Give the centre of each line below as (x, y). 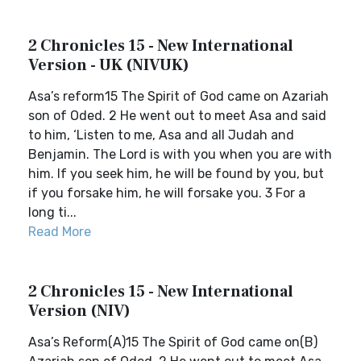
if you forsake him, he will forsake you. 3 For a (167, 193)
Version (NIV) (79, 311)
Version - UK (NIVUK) (109, 65)
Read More (60, 232)
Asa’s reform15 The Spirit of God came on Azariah (178, 96)
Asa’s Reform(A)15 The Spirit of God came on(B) (173, 342)
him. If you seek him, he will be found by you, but (176, 174)
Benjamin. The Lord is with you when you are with (180, 154)
